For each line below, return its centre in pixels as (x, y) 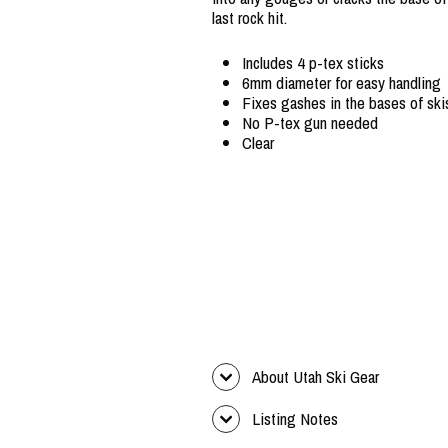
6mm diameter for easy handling (341, 82)
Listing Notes (295, 418)
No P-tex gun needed (310, 122)
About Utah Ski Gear (315, 376)
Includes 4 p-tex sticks (313, 62)
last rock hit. (249, 17)
